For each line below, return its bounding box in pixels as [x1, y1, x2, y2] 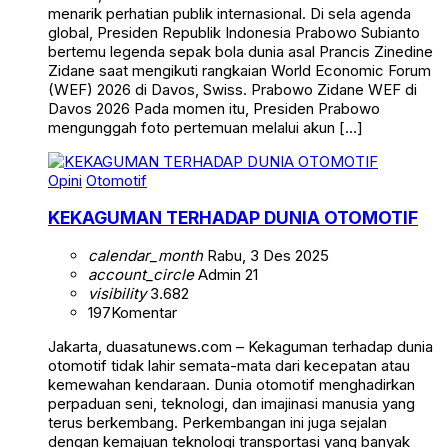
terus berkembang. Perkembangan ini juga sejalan [48, 412, 387, 432]
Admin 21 [194, 264, 258, 284]
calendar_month [88, 245, 203, 265]
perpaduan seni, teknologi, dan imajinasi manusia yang [48, 393, 415, 413]
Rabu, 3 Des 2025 [203, 245, 329, 265]
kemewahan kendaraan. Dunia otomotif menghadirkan [48, 374, 415, 394]
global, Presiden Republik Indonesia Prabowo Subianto [48, 22, 420, 42]
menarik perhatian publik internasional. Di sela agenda [48, 3, 411, 23]
